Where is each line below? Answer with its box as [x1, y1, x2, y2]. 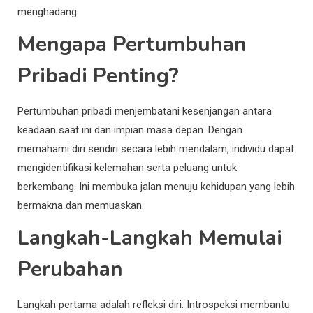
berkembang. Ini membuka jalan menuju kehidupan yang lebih [17, 180, 295, 193]
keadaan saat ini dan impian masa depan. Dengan [17, 123, 242, 136]
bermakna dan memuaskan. [17, 198, 144, 212]
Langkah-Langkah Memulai [17, 223, 282, 252]
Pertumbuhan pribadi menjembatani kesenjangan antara [17, 104, 272, 117]
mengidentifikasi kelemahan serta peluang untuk [17, 161, 237, 174]
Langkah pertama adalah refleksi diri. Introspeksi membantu [17, 298, 290, 311]
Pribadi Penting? [17, 61, 179, 90]
